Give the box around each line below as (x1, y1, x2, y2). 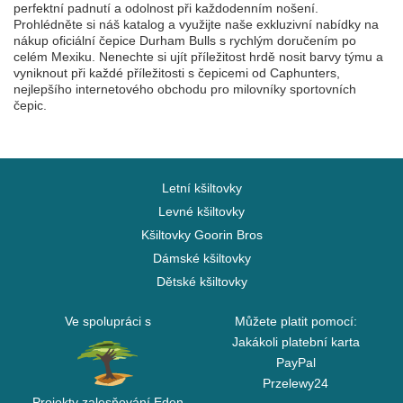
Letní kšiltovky (161, 181, 242, 195)
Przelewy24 (263, 376, 328, 390)
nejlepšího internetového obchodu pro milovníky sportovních (13, 82, 356, 96)
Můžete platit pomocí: (234, 314, 357, 328)
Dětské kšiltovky (156, 274, 247, 289)
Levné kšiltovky (158, 204, 245, 219)
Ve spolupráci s (64, 314, 151, 328)
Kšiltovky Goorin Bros (140, 228, 263, 242)
